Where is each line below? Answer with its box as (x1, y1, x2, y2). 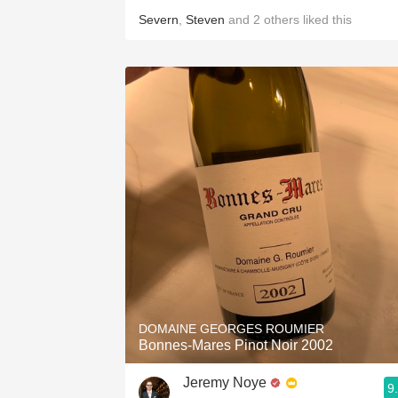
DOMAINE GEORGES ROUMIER (139, 322, 324, 336)
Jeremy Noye (183, 375, 267, 390)
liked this (299, 12, 352, 27)
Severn (139, 12, 179, 27)
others (264, 12, 299, 27)
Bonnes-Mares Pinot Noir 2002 (139, 338, 333, 353)
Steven (186, 12, 225, 27)
